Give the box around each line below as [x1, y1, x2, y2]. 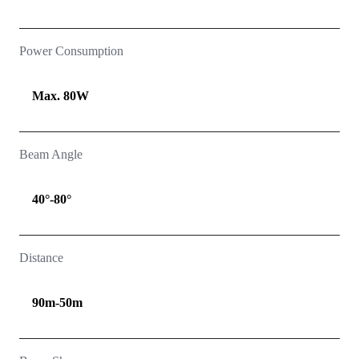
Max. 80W [32, 89, 89, 103]
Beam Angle [19, 147, 83, 162]
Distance [19, 251, 63, 265]
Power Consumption [19, 44, 123, 58]
